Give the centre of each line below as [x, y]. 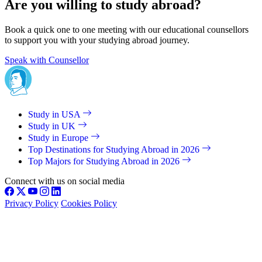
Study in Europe [59, 137]
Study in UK [53, 126]
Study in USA [55, 114]
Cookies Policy [89, 203]
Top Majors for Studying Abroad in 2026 [105, 161]
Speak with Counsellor [47, 60]
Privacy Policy [32, 203]
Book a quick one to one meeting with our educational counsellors [127, 30]
